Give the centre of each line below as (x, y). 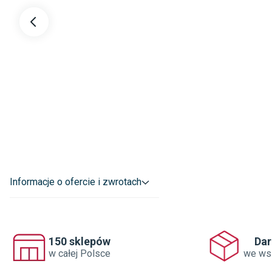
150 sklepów (80, 241)
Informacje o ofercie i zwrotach (76, 182)
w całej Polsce (80, 253)
